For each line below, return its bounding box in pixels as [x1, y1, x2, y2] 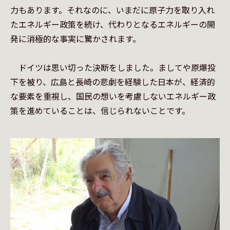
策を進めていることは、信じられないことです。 [10, 104, 190, 117]
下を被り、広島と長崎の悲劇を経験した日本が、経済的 [10, 75, 215, 88]
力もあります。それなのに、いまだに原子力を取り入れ [10, 4, 215, 16]
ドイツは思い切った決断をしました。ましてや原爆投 [10, 61, 216, 73]
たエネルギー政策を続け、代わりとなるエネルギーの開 [10, 18, 215, 30]
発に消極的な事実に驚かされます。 [10, 32, 141, 45]
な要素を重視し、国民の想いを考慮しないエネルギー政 [10, 90, 216, 102]
